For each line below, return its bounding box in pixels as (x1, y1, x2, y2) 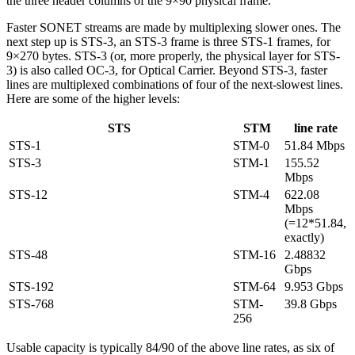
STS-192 (9, 279, 54, 293)
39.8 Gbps (284, 296, 337, 311)
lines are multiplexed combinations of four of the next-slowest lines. (6, 77, 343, 91)
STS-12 (9, 187, 48, 201)
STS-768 (9, 296, 54, 311)
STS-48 (9, 247, 48, 261)
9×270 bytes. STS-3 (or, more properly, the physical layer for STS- (6, 48, 340, 63)
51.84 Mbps (284, 138, 345, 152)
